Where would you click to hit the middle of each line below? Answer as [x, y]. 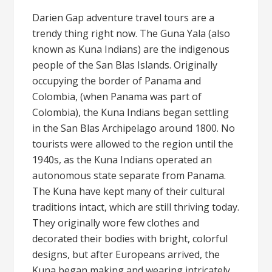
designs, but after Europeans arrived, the [126, 254]
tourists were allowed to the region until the [133, 144]
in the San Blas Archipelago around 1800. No [134, 128]
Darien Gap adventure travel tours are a [124, 18]
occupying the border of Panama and [117, 81]
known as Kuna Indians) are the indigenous [131, 49]
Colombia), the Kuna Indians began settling [131, 112]
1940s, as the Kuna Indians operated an [122, 160]
